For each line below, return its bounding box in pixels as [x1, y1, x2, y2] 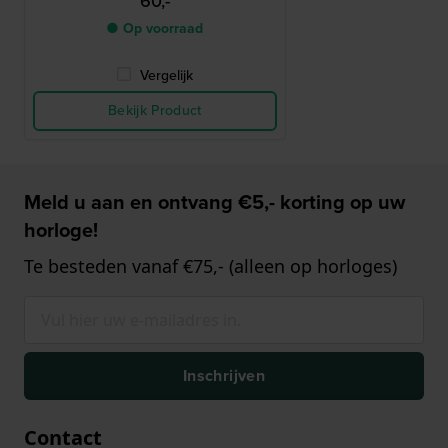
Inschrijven [182, 364, 266, 388]
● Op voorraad [106, 18, 204, 40]
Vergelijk [140, 65, 194, 87]
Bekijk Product [107, 100, 202, 122]
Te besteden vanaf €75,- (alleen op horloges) [24, 254, 397, 279]
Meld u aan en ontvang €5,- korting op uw [24, 187, 405, 218]
